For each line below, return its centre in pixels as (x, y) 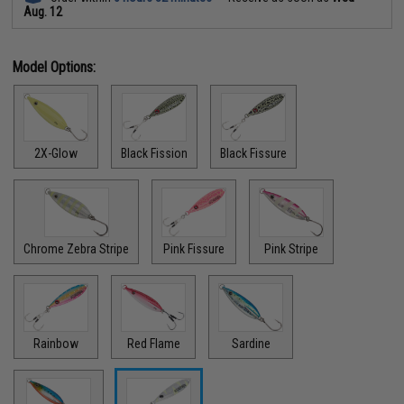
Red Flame (153, 344)
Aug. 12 (43, 11)
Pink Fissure (194, 248)
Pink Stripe (292, 248)
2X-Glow (56, 153)
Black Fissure (254, 153)
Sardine (251, 344)
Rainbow (56, 344)
